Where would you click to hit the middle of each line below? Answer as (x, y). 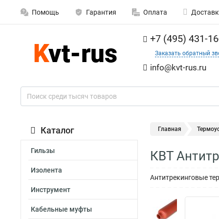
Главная (170, 129)
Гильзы (43, 151)
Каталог (57, 130)
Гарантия (101, 12)
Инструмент (51, 190)
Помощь (45, 12)
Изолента (46, 170)
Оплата (155, 12)
